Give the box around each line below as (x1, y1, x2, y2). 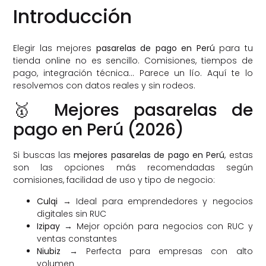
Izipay (37, 220, 61, 232)
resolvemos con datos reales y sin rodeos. (13, 79, 196, 91)
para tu (214, 42, 253, 54)
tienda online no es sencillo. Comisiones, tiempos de (13, 54, 253, 66)
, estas (224, 149, 253, 161)
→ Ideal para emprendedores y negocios (58, 195, 253, 207)
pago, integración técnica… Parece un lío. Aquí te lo (13, 66, 253, 79)
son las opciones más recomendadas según (13, 161, 253, 174)
